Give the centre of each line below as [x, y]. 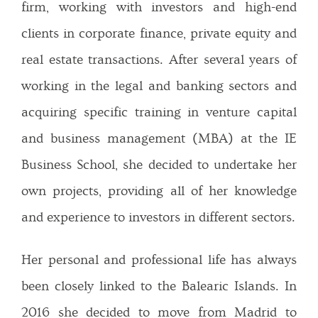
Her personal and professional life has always [159, 260]
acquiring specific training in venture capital [159, 113]
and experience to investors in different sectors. [158, 218]
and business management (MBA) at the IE [159, 139]
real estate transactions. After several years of [159, 60]
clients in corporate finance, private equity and [159, 34]
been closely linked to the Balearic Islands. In [159, 286]
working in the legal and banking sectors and [159, 87]
